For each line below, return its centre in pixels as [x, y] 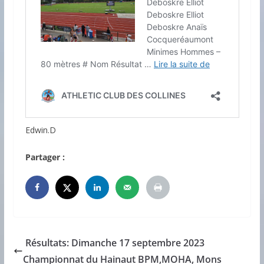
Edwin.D [40, 130]
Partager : [45, 157]
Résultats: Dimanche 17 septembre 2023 [113, 243]
